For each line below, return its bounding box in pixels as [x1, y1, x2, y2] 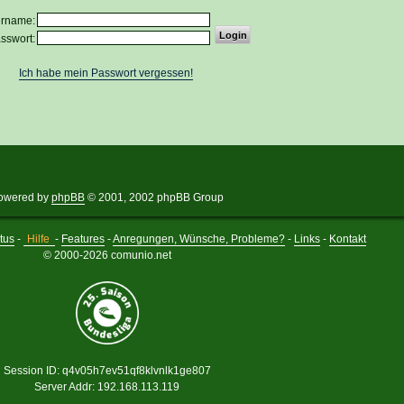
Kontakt [329, 232, 367, 245]
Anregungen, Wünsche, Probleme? [113, 232, 286, 245]
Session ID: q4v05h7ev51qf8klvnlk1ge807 [3, 363, 211, 377]
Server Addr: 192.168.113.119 [34, 380, 179, 393]
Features [61, 232, 106, 245]
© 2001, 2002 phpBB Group [85, 190, 224, 204]
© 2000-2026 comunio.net [42, 248, 171, 262]
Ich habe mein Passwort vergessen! [19, 67, 193, 80]
